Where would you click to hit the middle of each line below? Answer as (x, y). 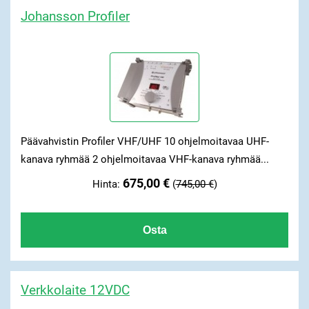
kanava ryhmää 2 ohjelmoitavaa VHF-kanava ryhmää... (144, 159)
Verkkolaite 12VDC (75, 290)
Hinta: (107, 184)
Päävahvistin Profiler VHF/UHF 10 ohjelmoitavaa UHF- (144, 141)
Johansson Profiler (75, 17)
